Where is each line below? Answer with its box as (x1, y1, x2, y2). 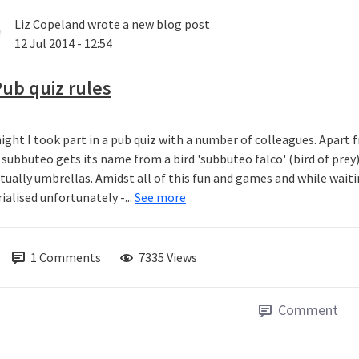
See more (135, 189, 186, 206)
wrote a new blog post (85, 16, 210, 33)
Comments (39, 249, 101, 266)
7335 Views (139, 249, 197, 266)
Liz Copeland (14, 16, 85, 33)
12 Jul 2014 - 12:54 (14, 35, 112, 52)
